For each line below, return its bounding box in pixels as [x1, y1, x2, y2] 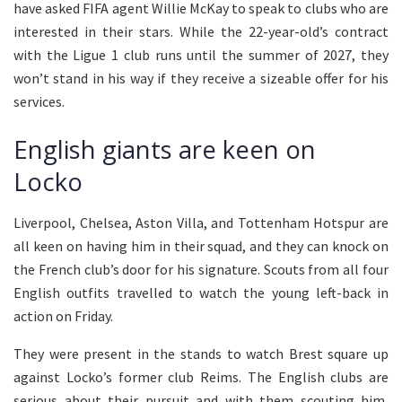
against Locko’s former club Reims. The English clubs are [13, 367, 389, 386]
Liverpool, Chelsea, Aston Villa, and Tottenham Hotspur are [13, 213, 389, 232]
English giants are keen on [13, 133, 316, 167]
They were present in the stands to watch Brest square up [13, 344, 389, 363]
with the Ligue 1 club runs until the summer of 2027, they [13, 46, 389, 65]
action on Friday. [13, 306, 113, 325]
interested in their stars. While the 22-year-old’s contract [13, 22, 389, 41]
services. [13, 92, 65, 111]
